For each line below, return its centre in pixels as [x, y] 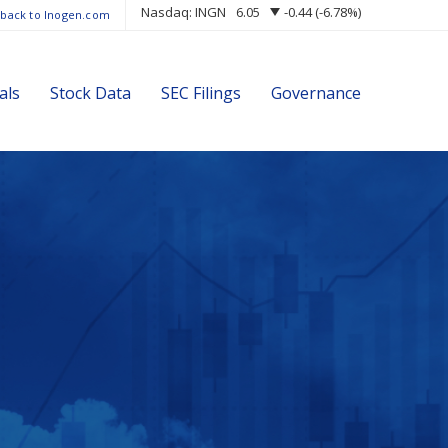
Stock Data [90, 93]
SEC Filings [201, 93]
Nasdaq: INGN [183, 12]
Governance [316, 93]
